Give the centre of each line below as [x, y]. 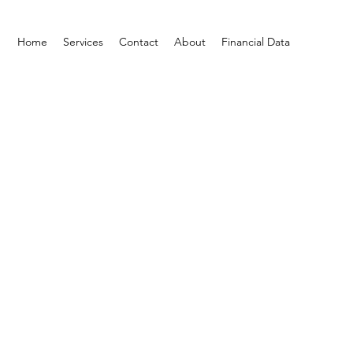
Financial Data [256, 42]
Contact [139, 42]
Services [83, 42]
